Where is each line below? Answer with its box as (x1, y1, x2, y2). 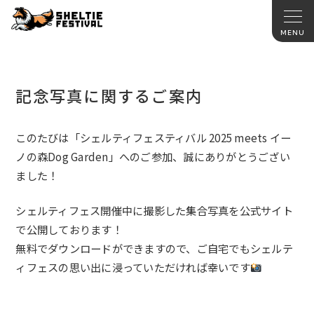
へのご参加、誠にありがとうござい (118, 149, 290, 165)
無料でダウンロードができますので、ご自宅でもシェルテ (15, 240, 293, 257)
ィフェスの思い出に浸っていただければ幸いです (15, 259, 250, 275)
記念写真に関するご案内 (15, 84, 203, 107)
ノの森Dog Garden (15, 149, 109, 165)
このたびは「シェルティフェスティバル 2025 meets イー (15, 130, 292, 146)
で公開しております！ (15, 221, 123, 238)
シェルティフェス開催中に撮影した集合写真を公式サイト (15, 203, 293, 219)
